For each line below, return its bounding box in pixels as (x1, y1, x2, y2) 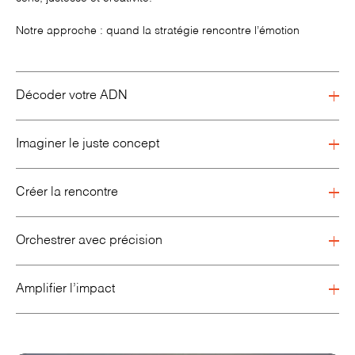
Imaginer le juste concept (16, 138, 159, 151)
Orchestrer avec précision (16, 235, 162, 247)
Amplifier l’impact (16, 283, 115, 296)
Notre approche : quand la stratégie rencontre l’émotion (16, 25, 300, 36)
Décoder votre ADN (16, 90, 128, 102)
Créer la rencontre (16, 186, 118, 199)
